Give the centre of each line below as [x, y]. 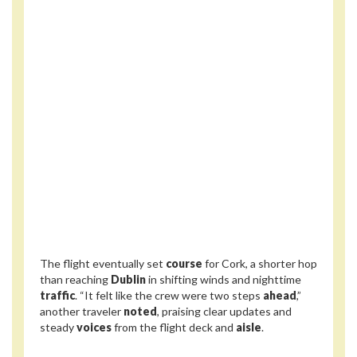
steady [58, 327]
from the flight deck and [174, 327]
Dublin [128, 279]
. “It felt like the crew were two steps [169, 295]
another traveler [82, 311]
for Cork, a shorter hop [260, 263]
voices [94, 327]
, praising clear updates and [224, 311]
